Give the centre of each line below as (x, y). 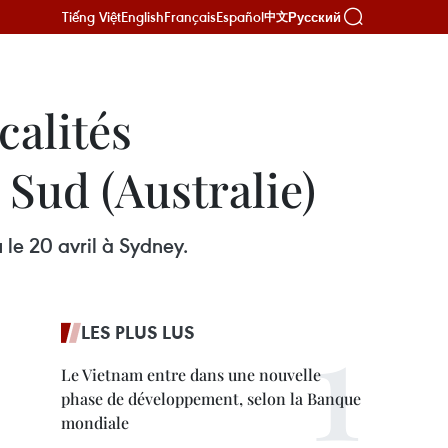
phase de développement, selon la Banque (211, 398)
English (142, 16)
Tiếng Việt (91, 16)
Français (190, 16)
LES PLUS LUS (138, 332)
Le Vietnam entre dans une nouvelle (191, 374)
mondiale (95, 422)
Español (240, 16)
